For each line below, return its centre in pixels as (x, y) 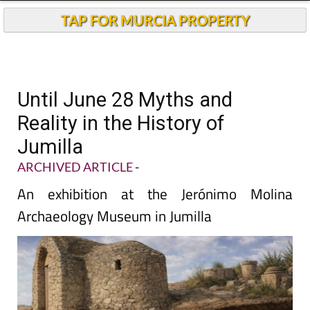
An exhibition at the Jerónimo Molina (155, 194)
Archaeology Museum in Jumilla (115, 216)
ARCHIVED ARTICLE (75, 167)
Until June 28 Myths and (125, 100)
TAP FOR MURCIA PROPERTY (155, 20)
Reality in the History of (121, 123)
